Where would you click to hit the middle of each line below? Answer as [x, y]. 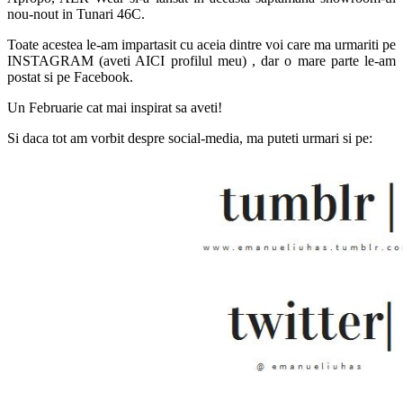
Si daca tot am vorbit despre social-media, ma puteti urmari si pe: [190, 138]
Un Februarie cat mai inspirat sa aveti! [115, 107]
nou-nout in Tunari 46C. [76, 13]
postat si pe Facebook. [70, 76]
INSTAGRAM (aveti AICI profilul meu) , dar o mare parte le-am [201, 60]
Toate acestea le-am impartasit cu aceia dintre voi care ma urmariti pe [201, 44]
